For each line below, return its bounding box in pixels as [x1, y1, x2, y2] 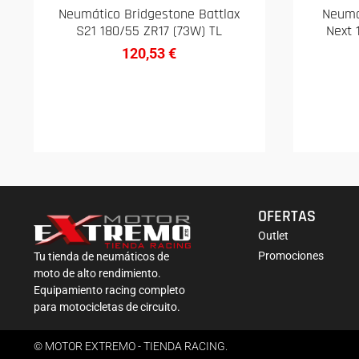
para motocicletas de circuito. [34, 300, 183, 313]
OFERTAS [257, 205, 316, 227]
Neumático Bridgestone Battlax [58, 4, 240, 23]
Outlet [257, 228, 288, 242]
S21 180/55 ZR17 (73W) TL [76, 21, 223, 40]
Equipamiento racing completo [34, 283, 185, 296]
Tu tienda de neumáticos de [34, 249, 169, 263]
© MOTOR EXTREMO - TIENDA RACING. [34, 339, 228, 353]
